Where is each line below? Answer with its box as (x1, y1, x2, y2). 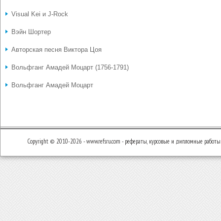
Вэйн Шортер (11, 28, 51, 36)
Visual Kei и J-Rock (11, 10, 68, 18)
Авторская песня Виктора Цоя (11, 46, 102, 53)
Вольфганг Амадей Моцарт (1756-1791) (11, 64, 129, 71)
